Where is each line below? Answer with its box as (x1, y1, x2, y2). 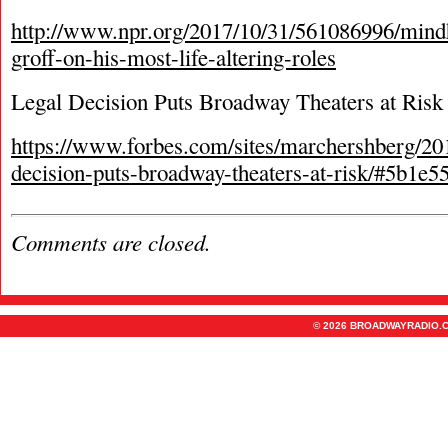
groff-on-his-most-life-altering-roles (11, 42, 336, 72)
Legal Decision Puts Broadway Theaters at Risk (11, 86, 443, 116)
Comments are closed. (11, 226, 211, 257)
